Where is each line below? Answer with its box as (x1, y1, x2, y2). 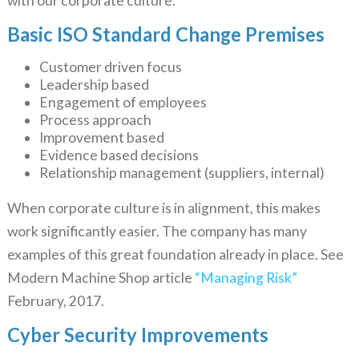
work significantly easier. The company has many (6, 223, 307, 240)
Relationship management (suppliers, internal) (38, 164, 325, 182)
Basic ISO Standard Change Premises (6, 22, 325, 46)
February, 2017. (6, 292, 104, 310)
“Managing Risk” (194, 269, 297, 287)
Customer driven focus (38, 58, 182, 76)
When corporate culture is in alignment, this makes (6, 200, 321, 217)
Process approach (38, 111, 151, 129)
